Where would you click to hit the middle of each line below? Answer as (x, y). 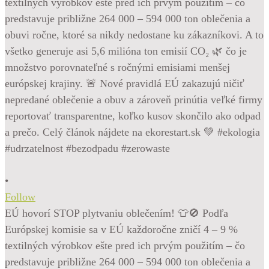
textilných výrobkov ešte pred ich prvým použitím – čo (125, 245)
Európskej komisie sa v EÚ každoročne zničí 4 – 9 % (121, 229)
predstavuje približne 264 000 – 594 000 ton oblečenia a (128, 261)
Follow (20, 197)
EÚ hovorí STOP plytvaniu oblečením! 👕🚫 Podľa (116, 213)
